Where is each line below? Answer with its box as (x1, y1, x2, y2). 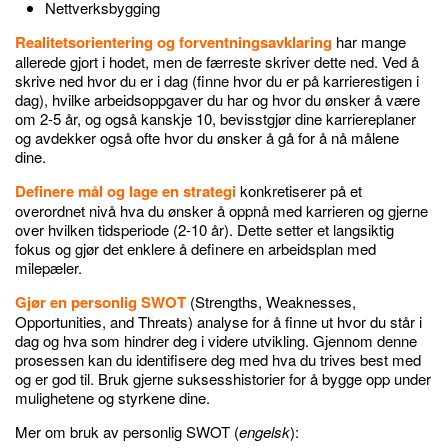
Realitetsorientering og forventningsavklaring (15, 31, 332, 54)
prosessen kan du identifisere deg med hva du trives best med (15, 349, 421, 371)
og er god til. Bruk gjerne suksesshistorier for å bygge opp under (15, 368, 431, 390)
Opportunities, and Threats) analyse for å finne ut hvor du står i (15, 311, 422, 333)
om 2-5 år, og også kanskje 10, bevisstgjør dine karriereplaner (15, 108, 416, 130)
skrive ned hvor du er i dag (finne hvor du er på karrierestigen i (15, 70, 419, 92)
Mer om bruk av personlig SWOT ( (15, 421, 239, 443)
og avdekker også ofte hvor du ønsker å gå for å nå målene (15, 127, 399, 149)
